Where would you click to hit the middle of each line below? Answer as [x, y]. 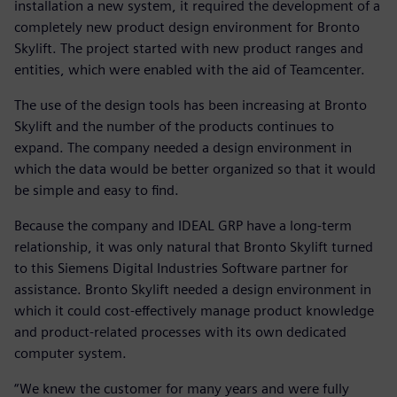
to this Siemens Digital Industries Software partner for [181, 268]
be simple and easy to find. [97, 190]
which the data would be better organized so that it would [195, 168]
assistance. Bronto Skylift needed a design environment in [193, 289]
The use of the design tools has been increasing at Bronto [191, 105]
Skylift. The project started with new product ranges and [189, 48]
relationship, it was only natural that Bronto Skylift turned [194, 246]
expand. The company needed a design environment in [183, 147]
